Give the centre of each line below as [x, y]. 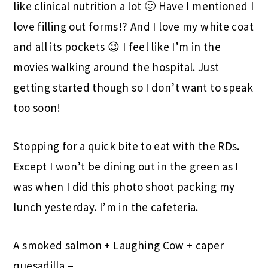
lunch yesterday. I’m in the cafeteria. [106, 207]
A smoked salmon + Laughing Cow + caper [119, 245]
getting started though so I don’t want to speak [133, 87]
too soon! [37, 107]
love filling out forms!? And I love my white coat [134, 26]
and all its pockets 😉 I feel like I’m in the [117, 46]
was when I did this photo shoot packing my [124, 186]
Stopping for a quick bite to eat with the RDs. [127, 146]
